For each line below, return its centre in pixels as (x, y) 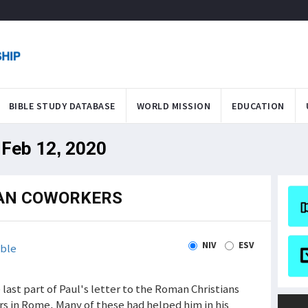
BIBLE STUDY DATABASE (62, 106)
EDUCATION (258, 106)
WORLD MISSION (173, 106)
